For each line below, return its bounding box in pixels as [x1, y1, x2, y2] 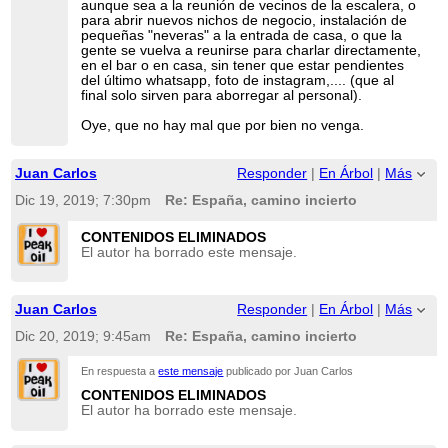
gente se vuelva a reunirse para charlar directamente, [81, 42, 422, 58]
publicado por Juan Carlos [223, 365, 354, 378]
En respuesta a [81, 365, 159, 378]
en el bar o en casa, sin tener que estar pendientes [81, 57, 405, 73]
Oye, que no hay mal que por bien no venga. [81, 117, 365, 133]
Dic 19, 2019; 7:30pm [14, 193, 151, 209]
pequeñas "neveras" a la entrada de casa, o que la [81, 27, 403, 43]
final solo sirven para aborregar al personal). [81, 87, 363, 103]
